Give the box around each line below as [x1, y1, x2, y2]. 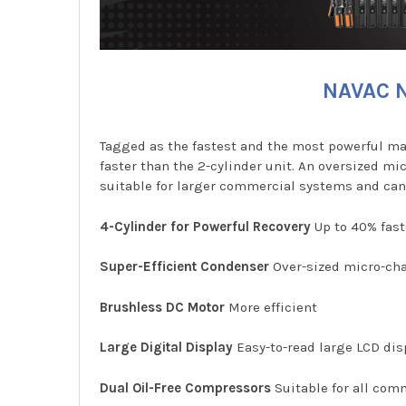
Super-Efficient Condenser [100, 258, 270, 275]
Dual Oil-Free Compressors [100, 379, 272, 396]
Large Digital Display [100, 339, 234, 356]
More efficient [225, 298, 318, 315]
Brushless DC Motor [100, 298, 226, 315]
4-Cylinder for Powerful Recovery [100, 217, 312, 235]
